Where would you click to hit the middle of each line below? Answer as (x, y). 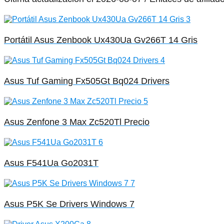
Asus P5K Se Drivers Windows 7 (69, 204)
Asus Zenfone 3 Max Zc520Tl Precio (77, 122)
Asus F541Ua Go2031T (51, 163)
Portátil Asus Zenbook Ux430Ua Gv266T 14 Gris (101, 40)
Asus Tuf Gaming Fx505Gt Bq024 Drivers (87, 81)
